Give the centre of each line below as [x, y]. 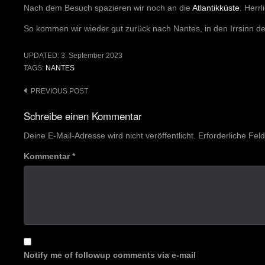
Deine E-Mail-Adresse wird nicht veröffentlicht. [110, 135]
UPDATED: [42, 55]
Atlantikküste [216, 7]
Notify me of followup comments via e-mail [110, 255]
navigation [47, 109]
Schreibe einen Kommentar [83, 116]
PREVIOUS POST [59, 91]
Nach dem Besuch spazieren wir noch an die [108, 7]
